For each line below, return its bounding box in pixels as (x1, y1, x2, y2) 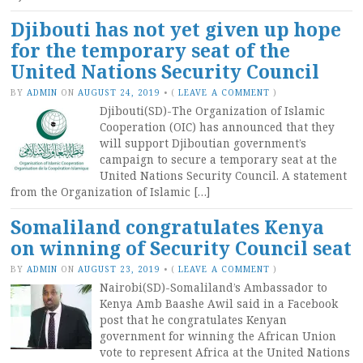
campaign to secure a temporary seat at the (100, 152, 337, 167)
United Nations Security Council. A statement (100, 168, 347, 183)
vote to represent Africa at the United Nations (100, 344, 350, 360)
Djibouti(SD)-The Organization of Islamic (100, 103, 325, 118)
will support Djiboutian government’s (100, 135, 306, 151)
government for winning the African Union (100, 328, 336, 344)
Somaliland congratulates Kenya (11, 214, 324, 240)
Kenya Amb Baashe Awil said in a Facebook (100, 296, 338, 311)
